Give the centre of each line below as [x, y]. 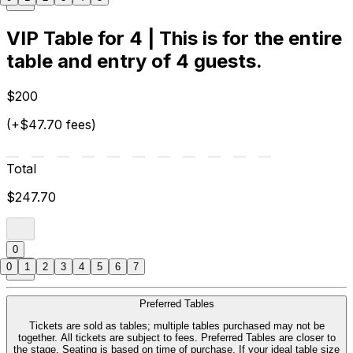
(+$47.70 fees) [51, 124]
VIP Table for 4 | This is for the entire [174, 38]
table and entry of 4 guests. [134, 61]
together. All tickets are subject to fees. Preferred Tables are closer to [176, 338]
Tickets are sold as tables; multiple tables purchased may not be [176, 326]
